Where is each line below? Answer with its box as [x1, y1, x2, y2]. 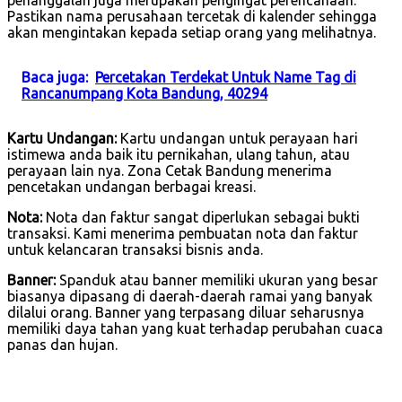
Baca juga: [22, 68, 88, 85]
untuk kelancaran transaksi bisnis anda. [7, 240, 263, 258]
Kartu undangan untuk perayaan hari [117, 129, 358, 146]
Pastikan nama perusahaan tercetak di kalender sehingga [7, 7, 377, 24]
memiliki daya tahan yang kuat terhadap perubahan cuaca [7, 319, 383, 336]
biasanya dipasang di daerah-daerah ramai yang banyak [7, 287, 372, 304]
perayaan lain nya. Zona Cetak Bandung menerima [7, 162, 332, 179]
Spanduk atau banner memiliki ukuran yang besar [56, 271, 378, 288]
